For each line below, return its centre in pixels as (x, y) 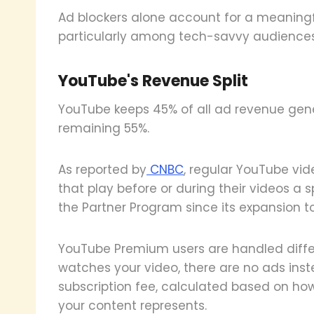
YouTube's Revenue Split (153, 81)
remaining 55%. (104, 128)
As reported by (102, 169)
